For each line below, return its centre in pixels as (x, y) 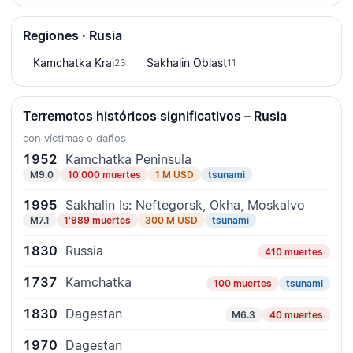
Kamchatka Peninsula (128, 160)
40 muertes (296, 315)
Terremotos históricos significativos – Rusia (155, 116)
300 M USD (171, 221)
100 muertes (243, 284)
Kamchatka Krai (74, 63)
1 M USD (175, 175)
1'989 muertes (97, 221)
